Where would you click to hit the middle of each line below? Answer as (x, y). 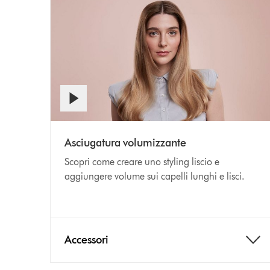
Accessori (86, 240)
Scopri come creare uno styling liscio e (142, 162)
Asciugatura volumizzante (125, 143)
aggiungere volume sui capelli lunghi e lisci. (154, 176)
